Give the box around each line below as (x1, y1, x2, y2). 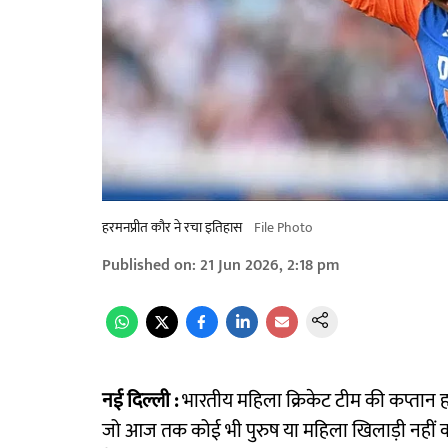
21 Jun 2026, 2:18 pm (200, 252, 340, 280)
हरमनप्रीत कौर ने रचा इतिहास (102, 216, 242, 240)
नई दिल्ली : (102, 384, 178, 419)
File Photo (254, 216, 313, 240)
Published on (102, 252, 192, 280)
